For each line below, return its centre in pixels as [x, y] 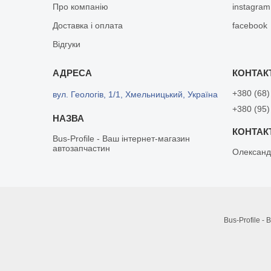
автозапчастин [82, 148]
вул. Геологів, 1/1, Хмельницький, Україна [135, 94]
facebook [250, 25]
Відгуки [67, 44]
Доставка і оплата [88, 25]
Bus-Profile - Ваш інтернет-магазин [122, 138]
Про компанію [81, 6]
